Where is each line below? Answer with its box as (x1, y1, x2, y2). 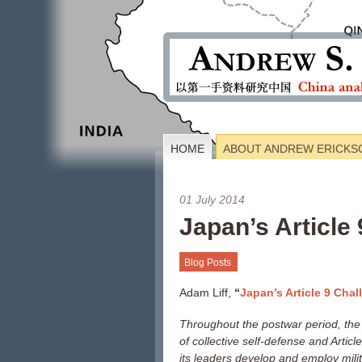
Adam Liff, (179, 286, 234, 299)
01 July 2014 (179, 193, 245, 206)
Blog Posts (184, 257, 231, 268)
